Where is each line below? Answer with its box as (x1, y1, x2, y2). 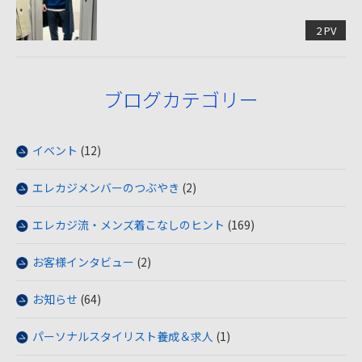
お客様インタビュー (32, 253, 134, 270)
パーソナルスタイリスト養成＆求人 (32, 327, 213, 344)
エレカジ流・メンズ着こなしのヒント (32, 216, 225, 233)
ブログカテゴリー (103, 84, 259, 113)
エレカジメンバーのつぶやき (32, 179, 179, 196)
